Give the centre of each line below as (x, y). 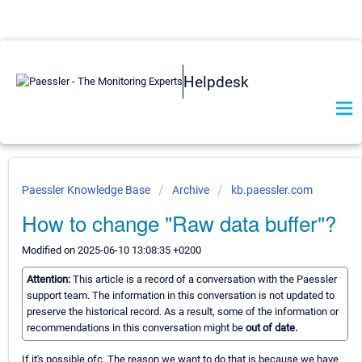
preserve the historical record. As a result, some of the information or (183, 312)
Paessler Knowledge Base (87, 190)
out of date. (271, 328)
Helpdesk (216, 82)
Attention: (50, 280)
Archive (191, 190)
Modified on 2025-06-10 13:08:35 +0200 (112, 250)
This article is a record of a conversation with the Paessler (205, 280)
